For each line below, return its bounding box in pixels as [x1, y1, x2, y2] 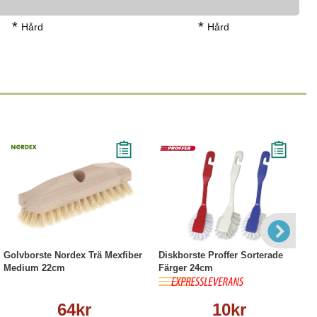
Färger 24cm [158, 263, 213, 274]
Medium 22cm [4, 263, 65, 274]
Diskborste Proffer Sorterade [158, 250, 283, 261]
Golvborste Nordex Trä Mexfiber [4, 250, 142, 261]
